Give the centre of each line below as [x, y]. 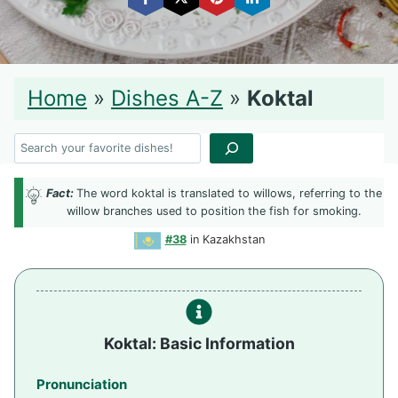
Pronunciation [82, 385]
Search [48, 149]
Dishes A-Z [167, 98]
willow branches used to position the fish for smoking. [214, 211]
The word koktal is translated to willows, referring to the [229, 194]
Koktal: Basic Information [199, 344]
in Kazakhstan [225, 240]
